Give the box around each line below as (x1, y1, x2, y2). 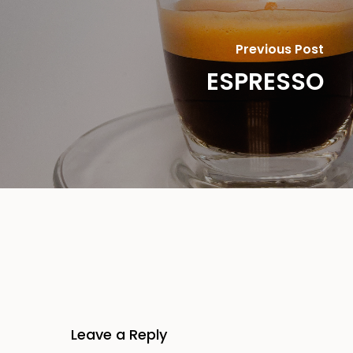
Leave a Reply (71, 325, 167, 345)
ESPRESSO (206, 65, 324, 98)
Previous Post (235, 39, 324, 58)
